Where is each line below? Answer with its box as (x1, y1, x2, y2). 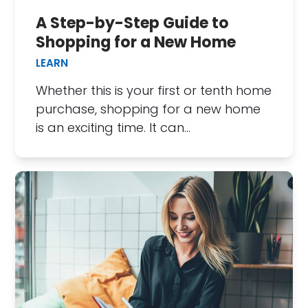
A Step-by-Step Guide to (36, 12, 230, 34)
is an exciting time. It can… (36, 118, 191, 136)
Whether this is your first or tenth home (36, 81, 272, 99)
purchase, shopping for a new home (36, 100, 261, 118)
